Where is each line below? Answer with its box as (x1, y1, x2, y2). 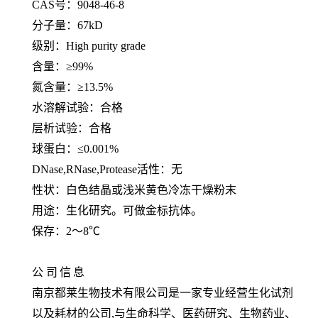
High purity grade (66, 40, 146, 53)
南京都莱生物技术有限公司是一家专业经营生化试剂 (32, 287, 293, 300)
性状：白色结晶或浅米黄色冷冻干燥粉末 (32, 184, 236, 197)
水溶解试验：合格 (32, 102, 123, 114)
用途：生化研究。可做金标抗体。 (32, 204, 202, 217)
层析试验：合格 (32, 122, 111, 135)
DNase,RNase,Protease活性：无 (32, 163, 182, 176)
